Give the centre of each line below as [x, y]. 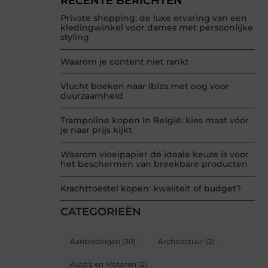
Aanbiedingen [95, 242]
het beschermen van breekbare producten [154, 164]
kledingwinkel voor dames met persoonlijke [157, 28]
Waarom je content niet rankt [125, 62]
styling [75, 37]
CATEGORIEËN [101, 212]
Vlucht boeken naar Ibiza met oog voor [145, 86]
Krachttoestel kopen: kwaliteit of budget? [151, 189]
